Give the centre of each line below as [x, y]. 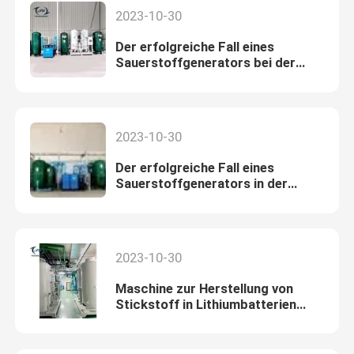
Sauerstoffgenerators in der [201, 184]
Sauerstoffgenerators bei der [205, 63]
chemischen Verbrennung [192, 200]
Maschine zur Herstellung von [204, 289]
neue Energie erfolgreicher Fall [208, 320]
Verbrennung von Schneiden [200, 79]
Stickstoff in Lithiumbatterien [205, 305]
